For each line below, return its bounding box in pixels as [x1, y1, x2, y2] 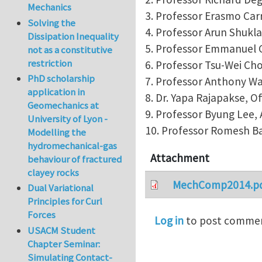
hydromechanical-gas [27, 139, 118, 153]
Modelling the [27, 126, 87, 139]
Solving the [27, 16, 76, 29]
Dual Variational [27, 181, 94, 195]
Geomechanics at [27, 99, 99, 112]
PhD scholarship [27, 72, 95, 85]
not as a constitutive [27, 43, 113, 56]
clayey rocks [27, 166, 80, 180]
